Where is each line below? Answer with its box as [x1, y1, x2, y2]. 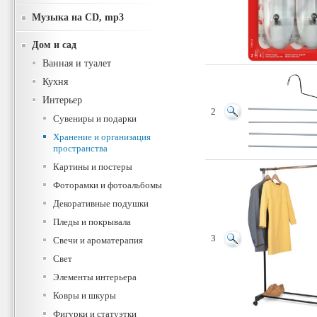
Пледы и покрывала [53, 217, 131, 227]
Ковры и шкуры [53, 290, 116, 301]
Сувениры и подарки [53, 113, 137, 124]
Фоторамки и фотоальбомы [53, 180, 162, 190]
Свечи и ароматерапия [53, 235, 143, 246]
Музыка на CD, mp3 [32, 11, 124, 23]
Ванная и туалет [42, 58, 111, 69]
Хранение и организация [53, 132, 151, 142]
